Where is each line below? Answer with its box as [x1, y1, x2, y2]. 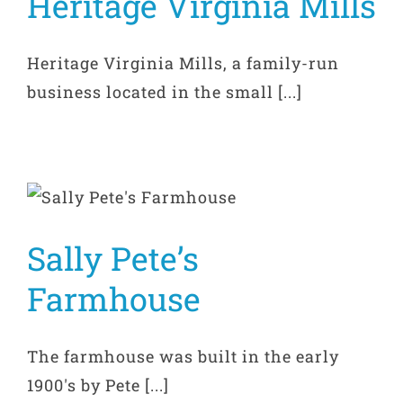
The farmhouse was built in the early [27, 345, 339, 368]
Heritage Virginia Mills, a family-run [27, 52, 339, 75]
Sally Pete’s [27, 237, 199, 281]
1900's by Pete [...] [27, 374, 169, 397]
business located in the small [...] [27, 81, 302, 103]
